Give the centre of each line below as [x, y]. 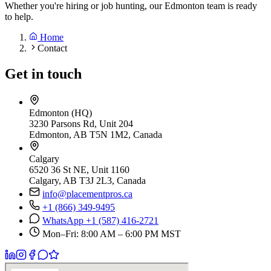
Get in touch [43, 73]
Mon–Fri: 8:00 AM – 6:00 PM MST [110, 233]
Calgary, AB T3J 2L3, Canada [87, 180]
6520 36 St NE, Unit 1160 [79, 169]
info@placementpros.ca [87, 194]
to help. [19, 16]
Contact [52, 48]
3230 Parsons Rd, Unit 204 [81, 123]
